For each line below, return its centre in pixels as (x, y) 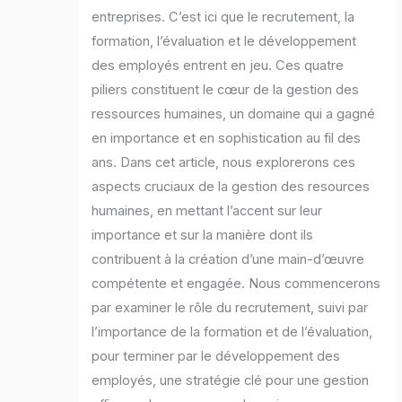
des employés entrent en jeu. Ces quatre (218, 65)
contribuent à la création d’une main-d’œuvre (228, 259)
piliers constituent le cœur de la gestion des (226, 89)
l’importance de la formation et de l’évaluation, (232, 332)
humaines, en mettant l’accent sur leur (207, 210)
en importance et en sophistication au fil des (227, 138)
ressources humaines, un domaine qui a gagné (234, 114)
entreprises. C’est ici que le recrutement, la (223, 17)
